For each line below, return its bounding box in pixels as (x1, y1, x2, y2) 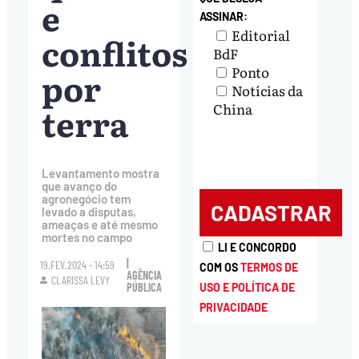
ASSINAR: (200, 10, 248, 24)
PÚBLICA (127, 280, 163, 295)
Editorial (232, 25, 291, 46)
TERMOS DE (240, 260, 299, 274)
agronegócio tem (41, 192, 131, 207)
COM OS (200, 260, 241, 274)
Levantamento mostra (41, 166, 159, 181)
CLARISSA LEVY (51, 273, 111, 288)
